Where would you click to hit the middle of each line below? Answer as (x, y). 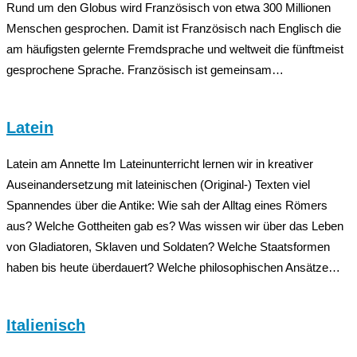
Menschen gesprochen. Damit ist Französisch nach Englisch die (174, 28)
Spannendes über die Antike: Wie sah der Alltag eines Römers (167, 205)
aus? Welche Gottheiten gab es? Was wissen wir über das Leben (175, 226)
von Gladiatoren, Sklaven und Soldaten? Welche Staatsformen (168, 246)
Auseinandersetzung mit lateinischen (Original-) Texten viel (158, 184)
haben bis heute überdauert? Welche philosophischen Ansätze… (173, 267)
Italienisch (46, 325)
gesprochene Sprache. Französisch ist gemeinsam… (145, 69)
